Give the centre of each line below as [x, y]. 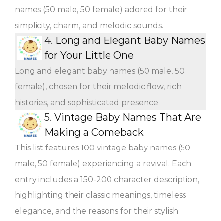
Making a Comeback [94, 132]
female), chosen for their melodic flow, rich [98, 86]
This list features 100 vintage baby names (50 [103, 147]
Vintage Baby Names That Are [128, 117]
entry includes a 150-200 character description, [107, 179]
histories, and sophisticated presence [87, 102]
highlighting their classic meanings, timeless [100, 195]
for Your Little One [89, 55]
